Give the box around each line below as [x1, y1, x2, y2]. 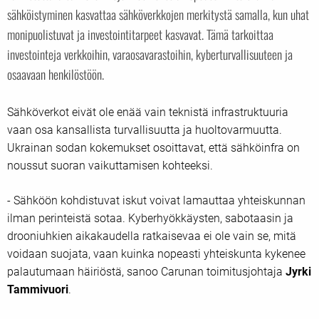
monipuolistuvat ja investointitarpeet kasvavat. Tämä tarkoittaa [7, 25, 273, 44]
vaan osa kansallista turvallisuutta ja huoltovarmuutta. [7, 122, 282, 137]
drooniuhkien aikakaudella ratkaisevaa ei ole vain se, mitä [7, 229, 296, 243]
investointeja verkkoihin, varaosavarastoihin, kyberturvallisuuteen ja [7, 45, 293, 64]
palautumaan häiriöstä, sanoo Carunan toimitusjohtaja [7, 264, 286, 278]
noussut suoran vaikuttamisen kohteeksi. [7, 158, 213, 172]
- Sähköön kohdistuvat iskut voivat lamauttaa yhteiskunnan [7, 193, 305, 207]
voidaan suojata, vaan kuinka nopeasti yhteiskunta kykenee [7, 246, 305, 261]
